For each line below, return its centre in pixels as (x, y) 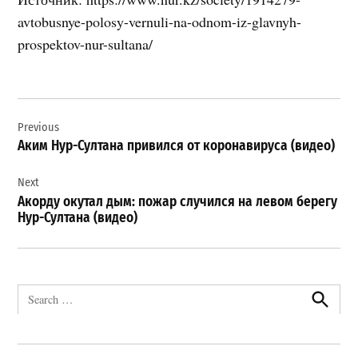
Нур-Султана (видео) (78, 217)
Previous (39, 127)
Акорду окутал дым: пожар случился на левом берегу (178, 201)
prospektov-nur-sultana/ (86, 44)
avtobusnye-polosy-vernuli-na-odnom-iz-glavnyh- (160, 21)
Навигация (64, 109)
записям (53, 157)
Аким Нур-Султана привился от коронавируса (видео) (177, 146)
